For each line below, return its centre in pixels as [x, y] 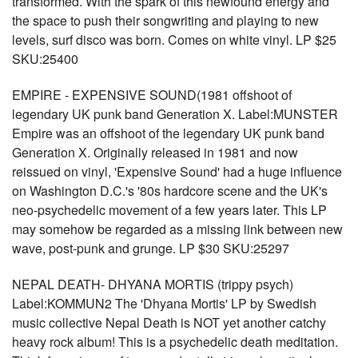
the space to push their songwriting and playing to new [165, 20]
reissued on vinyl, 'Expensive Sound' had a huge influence [177, 171]
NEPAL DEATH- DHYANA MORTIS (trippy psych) [153, 284]
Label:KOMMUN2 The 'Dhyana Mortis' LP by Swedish [164, 303]
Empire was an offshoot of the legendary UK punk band [168, 133]
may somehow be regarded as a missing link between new [177, 229]
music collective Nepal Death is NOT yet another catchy [169, 322]
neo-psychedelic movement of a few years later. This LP [169, 210]
